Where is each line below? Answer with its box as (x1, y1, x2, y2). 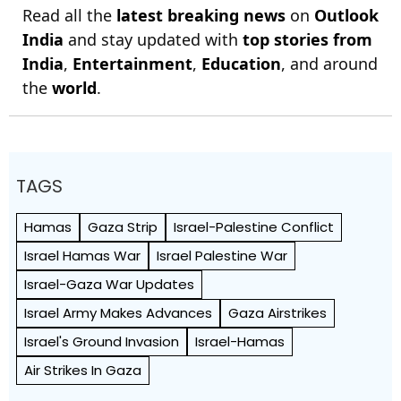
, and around (281, 53, 378, 74)
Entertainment (73, 53, 192, 74)
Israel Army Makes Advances (24, 303, 212, 322)
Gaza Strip (88, 218, 158, 236)
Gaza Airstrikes (228, 303, 327, 322)
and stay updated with (64, 29, 243, 50)
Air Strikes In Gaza (24, 361, 141, 380)
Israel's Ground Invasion (24, 332, 179, 351)
